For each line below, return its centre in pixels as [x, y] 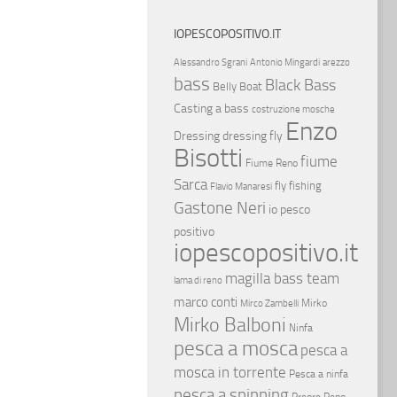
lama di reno [198, 280]
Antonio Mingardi [285, 62]
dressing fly [253, 136]
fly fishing [298, 186]
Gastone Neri [220, 208]
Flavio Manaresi [241, 187]
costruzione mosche [293, 109]
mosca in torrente [230, 372]
